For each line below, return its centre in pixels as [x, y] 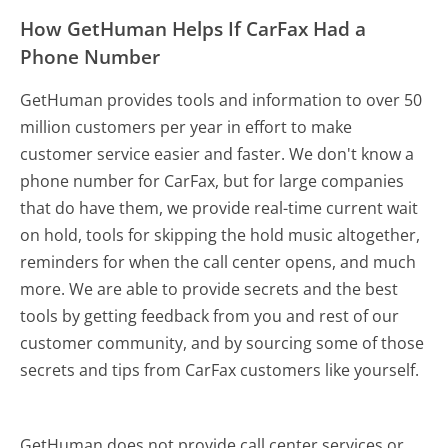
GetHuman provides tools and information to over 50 [221, 100]
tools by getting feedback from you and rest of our [210, 316]
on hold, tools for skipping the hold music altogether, [220, 235]
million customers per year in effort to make [186, 127]
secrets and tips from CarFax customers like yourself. [220, 370]
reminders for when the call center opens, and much [218, 262]
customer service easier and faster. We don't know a [217, 154]
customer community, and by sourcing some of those [222, 343]
